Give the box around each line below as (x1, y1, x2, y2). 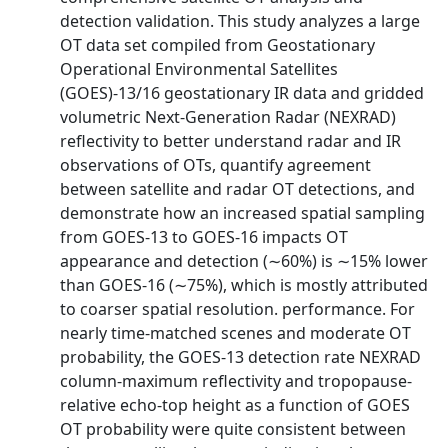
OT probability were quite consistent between (60, 418, 406, 440)
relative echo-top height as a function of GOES (60, 394, 410, 416)
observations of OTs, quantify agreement (60, 154, 371, 176)
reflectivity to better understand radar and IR (60, 130, 401, 152)
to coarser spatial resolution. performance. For (60, 298, 415, 320)
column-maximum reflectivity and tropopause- (60, 370, 412, 392)
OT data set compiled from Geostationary (60, 34, 375, 56)
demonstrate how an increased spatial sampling (60, 202, 425, 224)
